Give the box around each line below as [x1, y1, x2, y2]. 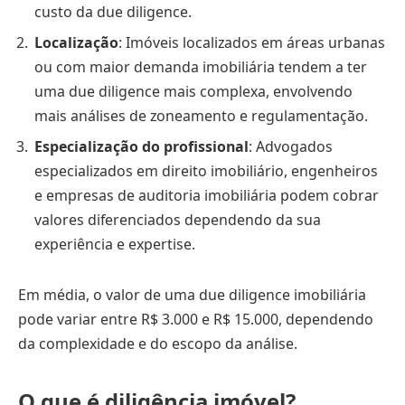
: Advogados [249, 137, 333, 157]
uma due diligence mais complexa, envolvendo [34, 81, 353, 102]
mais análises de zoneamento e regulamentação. [34, 106, 368, 127]
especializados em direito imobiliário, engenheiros [34, 161, 378, 182]
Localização [34, 33, 118, 53]
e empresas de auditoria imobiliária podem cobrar [34, 185, 379, 206]
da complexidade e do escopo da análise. [18, 333, 297, 353]
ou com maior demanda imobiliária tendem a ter [34, 57, 367, 78]
